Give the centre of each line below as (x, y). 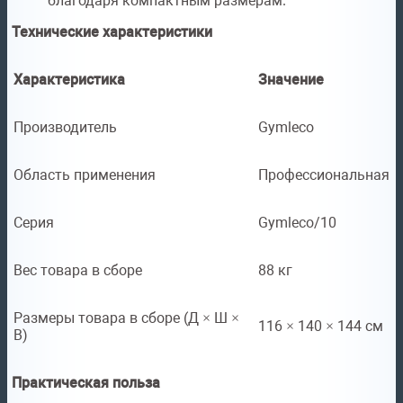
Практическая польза (86, 383)
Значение (291, 80)
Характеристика (69, 80)
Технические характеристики (112, 32)
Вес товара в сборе (78, 271)
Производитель (65, 128)
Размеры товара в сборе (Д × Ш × (126, 318)
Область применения (85, 175)
